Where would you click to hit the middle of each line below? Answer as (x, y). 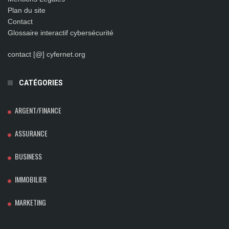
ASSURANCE (31, 133)
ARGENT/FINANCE (38, 110)
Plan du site (27, 10)
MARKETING (30, 202)
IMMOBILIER (31, 179)
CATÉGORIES (41, 83)
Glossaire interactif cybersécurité (61, 32)
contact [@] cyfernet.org (47, 54)
